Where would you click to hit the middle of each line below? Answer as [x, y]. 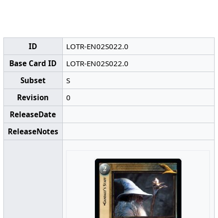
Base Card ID [33, 63]
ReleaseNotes [33, 131]
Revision [33, 97]
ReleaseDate [33, 114]
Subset [33, 80]
